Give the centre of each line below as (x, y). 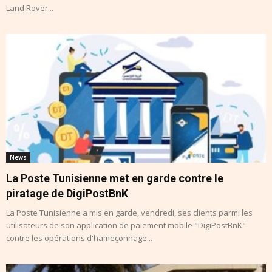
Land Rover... (30, 8)
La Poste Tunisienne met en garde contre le (115, 178)
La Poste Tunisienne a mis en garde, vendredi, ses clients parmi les (129, 212)
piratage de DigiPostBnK (67, 193)
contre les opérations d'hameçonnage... (79, 238)
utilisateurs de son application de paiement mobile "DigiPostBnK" (126, 225)
